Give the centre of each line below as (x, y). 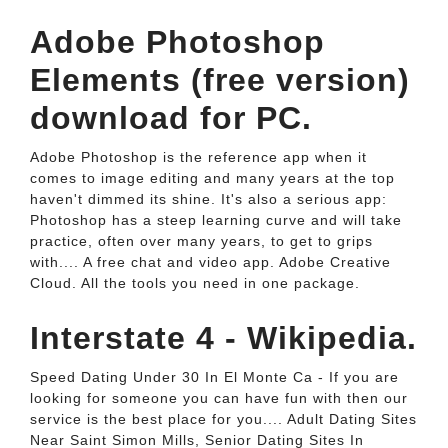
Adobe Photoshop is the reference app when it (198, 157)
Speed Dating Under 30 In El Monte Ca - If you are (214, 377)
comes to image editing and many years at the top (212, 178)
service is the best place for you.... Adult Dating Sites (223, 419)
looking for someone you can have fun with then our (219, 398)
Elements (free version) (220, 80)
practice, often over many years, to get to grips (201, 241)
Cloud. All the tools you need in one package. (195, 283)
